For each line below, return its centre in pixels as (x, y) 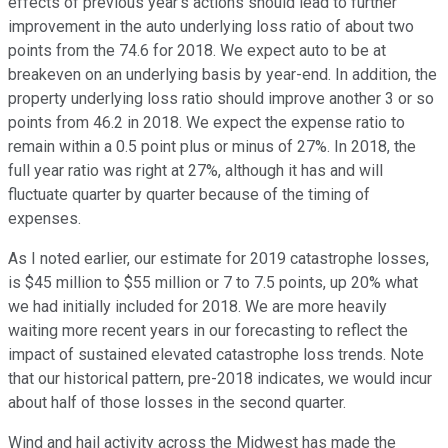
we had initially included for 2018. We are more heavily (197, 307)
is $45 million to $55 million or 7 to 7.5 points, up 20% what (213, 283)
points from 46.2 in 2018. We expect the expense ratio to (206, 123)
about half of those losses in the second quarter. (177, 403)
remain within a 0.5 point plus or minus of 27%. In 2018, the (212, 147)
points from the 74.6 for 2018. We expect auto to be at (197, 51)
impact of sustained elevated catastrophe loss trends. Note (216, 355)
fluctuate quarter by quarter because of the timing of (189, 195)
